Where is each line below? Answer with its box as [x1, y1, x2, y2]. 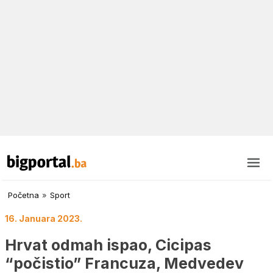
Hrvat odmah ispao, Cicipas [5, 235, 211, 254]
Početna [8, 190, 39, 200]
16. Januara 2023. [5, 213, 82, 224]
